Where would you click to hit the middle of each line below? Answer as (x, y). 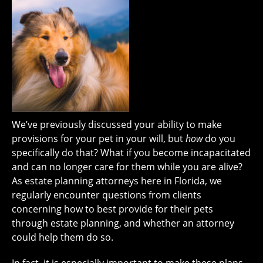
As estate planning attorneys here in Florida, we (117, 181)
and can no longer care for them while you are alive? (127, 167)
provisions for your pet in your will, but (99, 139)
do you (220, 139)
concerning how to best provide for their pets (112, 209)
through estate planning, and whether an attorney (123, 223)
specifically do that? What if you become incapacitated (131, 153)
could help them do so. (63, 237)
